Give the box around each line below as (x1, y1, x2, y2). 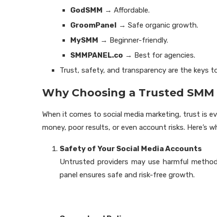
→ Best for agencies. (123, 51, 195, 60)
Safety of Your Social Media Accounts (60, 144, 202, 153)
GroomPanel (70, 21, 117, 30)
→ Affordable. (103, 6, 150, 15)
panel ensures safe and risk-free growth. (60, 170, 195, 179)
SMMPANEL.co (70, 51, 123, 60)
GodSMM (70, 6, 103, 15)
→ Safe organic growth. (117, 21, 198, 30)
